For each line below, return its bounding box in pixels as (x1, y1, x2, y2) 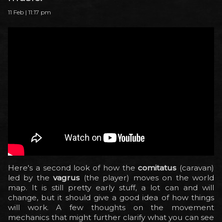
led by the (8, 172, 54, 182)
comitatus (138, 163, 177, 172)
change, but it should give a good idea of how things (8, 192, 214, 202)
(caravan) (176, 163, 214, 172)
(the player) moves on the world (80, 172, 215, 182)
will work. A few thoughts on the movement (8, 202, 214, 212)
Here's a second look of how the (8, 163, 138, 172)
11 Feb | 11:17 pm (8, 8, 51, 16)
